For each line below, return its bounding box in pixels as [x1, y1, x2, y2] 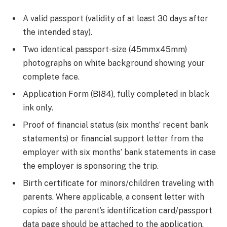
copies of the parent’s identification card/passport [23, 205, 212, 215]
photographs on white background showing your [23, 58, 205, 68]
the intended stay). [23, 27, 92, 37]
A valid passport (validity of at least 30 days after [23, 13, 208, 23]
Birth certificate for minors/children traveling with [23, 178, 214, 188]
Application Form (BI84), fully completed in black [23, 89, 209, 99]
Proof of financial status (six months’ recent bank [23, 120, 208, 130]
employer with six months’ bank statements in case [23, 147, 216, 157]
